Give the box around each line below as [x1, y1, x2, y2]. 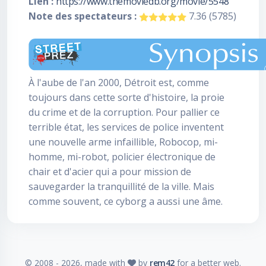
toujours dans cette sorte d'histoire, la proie [28, 91, 224, 104]
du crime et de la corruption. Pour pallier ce [28, 106, 220, 119]
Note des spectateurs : [28, 9, 137, 23]
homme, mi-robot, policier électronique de [28, 150, 216, 163]
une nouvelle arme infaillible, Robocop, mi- [28, 135, 218, 148]
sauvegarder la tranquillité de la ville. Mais [28, 180, 214, 193]
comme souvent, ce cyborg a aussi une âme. [28, 195, 223, 208]
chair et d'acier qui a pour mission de [28, 165, 191, 178]
